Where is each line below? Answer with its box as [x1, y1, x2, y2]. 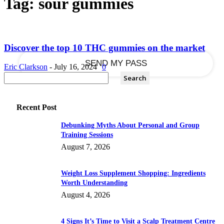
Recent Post [16, 103, 56, 112]
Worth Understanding [61, 179, 127, 187]
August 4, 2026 [61, 190, 110, 199]
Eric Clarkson [4, 62, 47, 71]
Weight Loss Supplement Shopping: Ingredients [61, 169, 205, 177]
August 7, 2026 [61, 142, 110, 151]
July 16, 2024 [54, 62, 97, 71]
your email [121, 17, 155, 26]
